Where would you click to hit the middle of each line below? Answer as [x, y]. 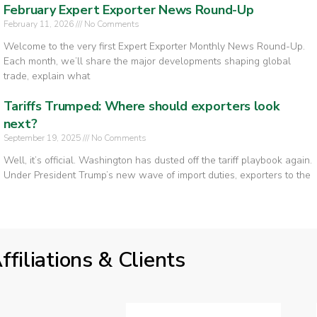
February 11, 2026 [39, 24]
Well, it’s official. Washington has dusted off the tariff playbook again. [157, 161]
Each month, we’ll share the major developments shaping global [147, 62]
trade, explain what [46, 76]
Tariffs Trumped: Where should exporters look [141, 106]
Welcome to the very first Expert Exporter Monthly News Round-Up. [154, 47]
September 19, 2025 [43, 138]
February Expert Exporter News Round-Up [128, 10]
